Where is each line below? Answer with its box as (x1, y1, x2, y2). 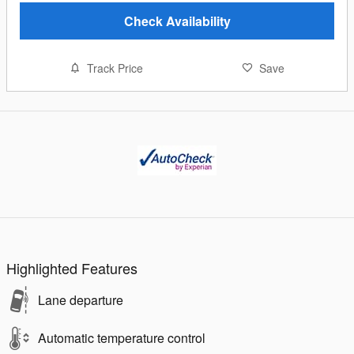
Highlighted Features (6, 257, 137, 278)
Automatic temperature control (38, 328, 205, 347)
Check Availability (123, 11, 231, 30)
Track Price (86, 59, 143, 76)
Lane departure (38, 290, 123, 309)
